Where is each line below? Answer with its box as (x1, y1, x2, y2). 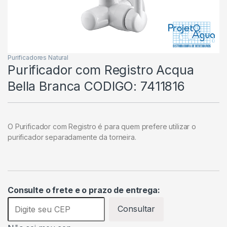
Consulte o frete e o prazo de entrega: (8, 184, 160, 195)
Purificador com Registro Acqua (8, 62, 194, 78)
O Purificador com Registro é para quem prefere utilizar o (8, 122, 197, 131)
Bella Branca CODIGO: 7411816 (8, 79, 185, 94)
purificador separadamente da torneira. (8, 133, 136, 142)
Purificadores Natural (8, 54, 69, 62)
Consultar (118, 204, 155, 214)
